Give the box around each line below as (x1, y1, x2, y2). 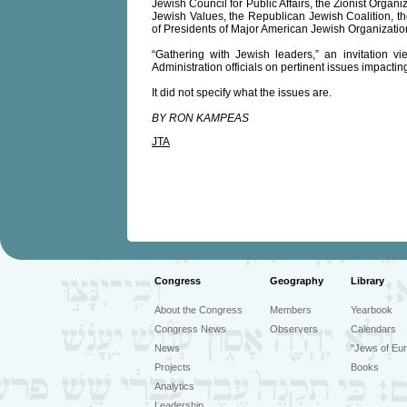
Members (270, 304, 312, 315)
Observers (270, 323, 318, 334)
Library (351, 275, 384, 286)
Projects (154, 362, 191, 372)
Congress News (154, 323, 226, 334)
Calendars (351, 323, 396, 334)
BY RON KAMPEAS (152, 112, 249, 124)
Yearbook (351, 304, 392, 315)
